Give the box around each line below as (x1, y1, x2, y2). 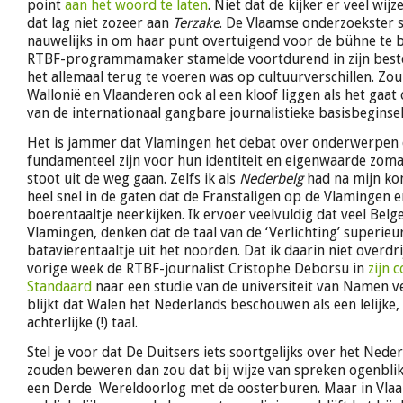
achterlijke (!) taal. (27, 313, 138, 331)
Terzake (173, 13, 219, 31)
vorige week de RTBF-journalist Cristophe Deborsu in (27, 259, 368, 277)
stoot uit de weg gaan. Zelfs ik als (27, 169, 239, 187)
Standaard (27, 277, 92, 295)
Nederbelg (239, 169, 303, 187)
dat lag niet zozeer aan (27, 13, 173, 31)
